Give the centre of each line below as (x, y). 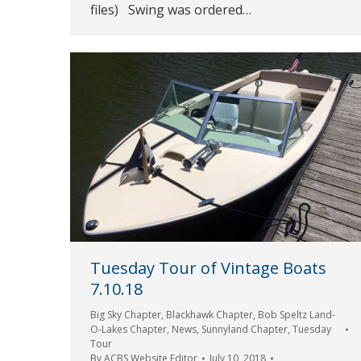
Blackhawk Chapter (210, 315)
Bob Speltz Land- (297, 315)
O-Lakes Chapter (129, 330)
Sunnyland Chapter (245, 330)
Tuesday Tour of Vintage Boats (208, 268)
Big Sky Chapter (126, 315)
